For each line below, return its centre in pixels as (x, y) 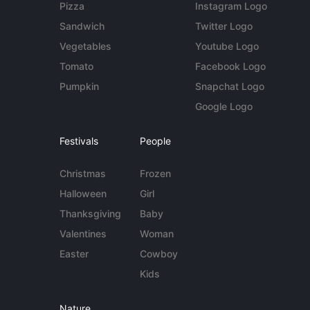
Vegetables (86, 46)
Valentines (83, 234)
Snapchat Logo (229, 86)
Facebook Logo (230, 66)
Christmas (83, 173)
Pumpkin (80, 86)
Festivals (79, 141)
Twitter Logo (224, 26)
